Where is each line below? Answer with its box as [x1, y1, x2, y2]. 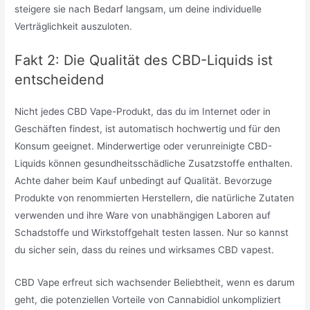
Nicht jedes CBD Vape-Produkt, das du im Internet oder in [15, 106, 271, 118]
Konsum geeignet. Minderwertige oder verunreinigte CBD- [15, 140, 273, 152]
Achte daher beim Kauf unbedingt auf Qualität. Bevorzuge [15, 175, 273, 187]
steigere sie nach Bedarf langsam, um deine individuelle [15, 3, 262, 15]
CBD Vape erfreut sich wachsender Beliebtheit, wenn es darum [15, 276, 295, 288]
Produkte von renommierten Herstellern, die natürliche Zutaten [15, 192, 295, 204]
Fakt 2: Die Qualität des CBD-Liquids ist [15, 52, 273, 69]
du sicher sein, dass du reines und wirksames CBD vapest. [15, 244, 275, 256]
